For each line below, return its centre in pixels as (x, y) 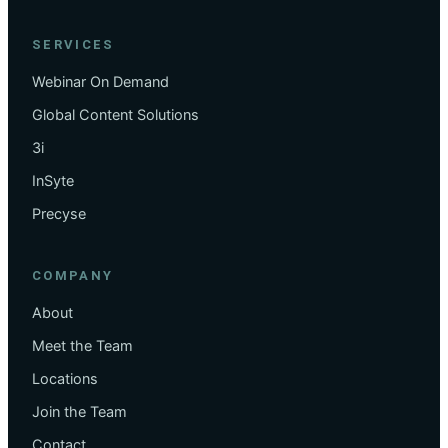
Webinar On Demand (100, 81)
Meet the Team (82, 345)
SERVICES (73, 44)
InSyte (53, 180)
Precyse (59, 213)
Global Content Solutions (115, 114)
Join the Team (79, 411)
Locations (65, 378)
